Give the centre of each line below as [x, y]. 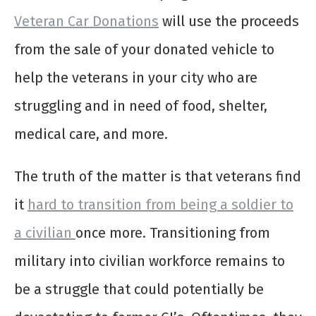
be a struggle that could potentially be [139, 290]
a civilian [45, 233]
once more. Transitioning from [173, 233]
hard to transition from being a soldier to [160, 205]
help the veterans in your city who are [136, 78]
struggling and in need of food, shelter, [141, 106]
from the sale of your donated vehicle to [144, 50]
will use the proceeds [229, 22]
